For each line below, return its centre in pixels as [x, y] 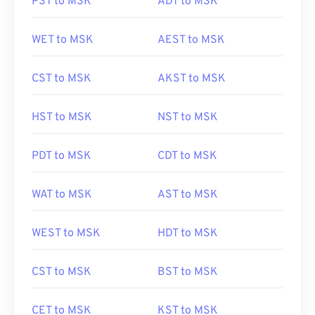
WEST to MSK [66, 233]
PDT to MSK [62, 156]
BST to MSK [188, 272]
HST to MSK [62, 117]
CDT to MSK [187, 156]
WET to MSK [63, 40]
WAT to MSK [62, 195]
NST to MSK [188, 117]
